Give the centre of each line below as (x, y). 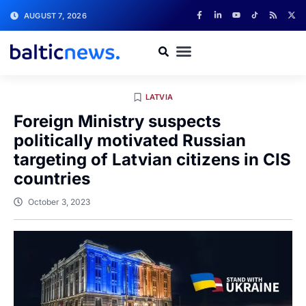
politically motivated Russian (130, 140)
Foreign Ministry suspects (117, 121)
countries (52, 179)
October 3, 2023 (59, 202)
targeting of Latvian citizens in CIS (152, 159)
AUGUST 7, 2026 (55, 15)
